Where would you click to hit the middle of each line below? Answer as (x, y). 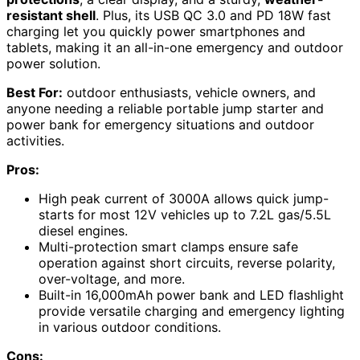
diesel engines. (83, 231)
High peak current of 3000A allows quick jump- (184, 199)
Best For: (35, 93)
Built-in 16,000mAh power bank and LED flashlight (191, 295)
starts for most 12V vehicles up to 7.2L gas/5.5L (185, 215)
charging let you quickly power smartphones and (156, 32)
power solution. (53, 64)
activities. (35, 141)
